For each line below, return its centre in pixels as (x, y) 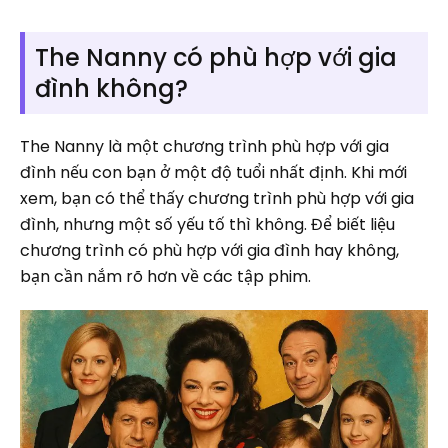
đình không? (111, 88)
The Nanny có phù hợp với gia (216, 57)
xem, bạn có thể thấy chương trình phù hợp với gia (217, 198)
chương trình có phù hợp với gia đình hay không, (209, 250)
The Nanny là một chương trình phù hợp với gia (204, 146)
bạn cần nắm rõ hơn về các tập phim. (165, 276)
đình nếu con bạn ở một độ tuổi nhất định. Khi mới (213, 172)
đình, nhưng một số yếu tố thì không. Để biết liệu (207, 224)
